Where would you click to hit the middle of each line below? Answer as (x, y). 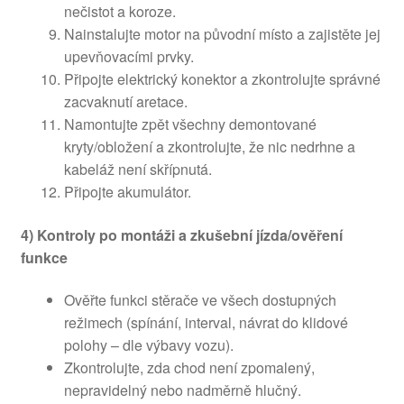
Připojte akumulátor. (127, 191)
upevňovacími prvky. (129, 56)
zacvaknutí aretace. (125, 101)
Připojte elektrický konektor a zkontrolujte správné (222, 78)
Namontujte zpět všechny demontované (190, 124)
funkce (44, 257)
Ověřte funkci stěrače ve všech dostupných (200, 300)
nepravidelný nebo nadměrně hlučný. (182, 390)
